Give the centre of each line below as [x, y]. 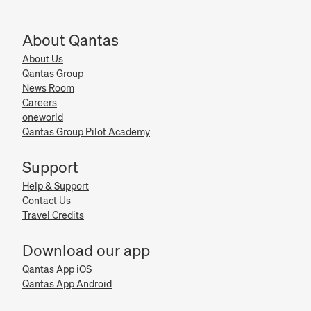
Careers [40, 103]
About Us [43, 59]
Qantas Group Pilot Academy [86, 132]
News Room [48, 89]
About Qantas [70, 41]
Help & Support [56, 186]
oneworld [43, 118]
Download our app [86, 251]
